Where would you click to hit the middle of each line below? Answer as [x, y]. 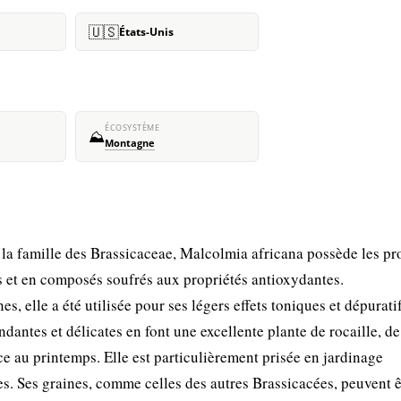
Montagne [130, 143]
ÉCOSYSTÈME [132, 128]
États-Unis [146, 32]
